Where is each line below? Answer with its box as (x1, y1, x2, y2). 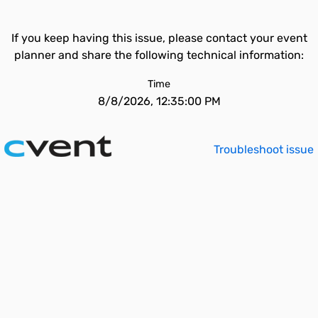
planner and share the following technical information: (14, 48, 304, 62)
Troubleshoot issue (214, 143, 314, 156)
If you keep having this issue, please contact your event (11, 31, 307, 45)
